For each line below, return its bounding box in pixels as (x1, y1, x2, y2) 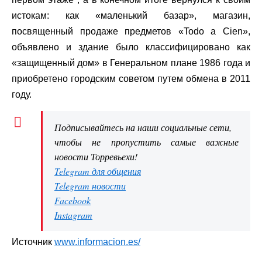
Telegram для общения (54, 164, 141, 177)
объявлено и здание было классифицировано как (12, 42, 250, 52)
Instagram (54, 208, 92, 221)
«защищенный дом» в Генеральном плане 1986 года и (12, 57, 250, 68)
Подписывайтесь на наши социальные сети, (54, 120, 235, 133)
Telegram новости (54, 179, 126, 192)
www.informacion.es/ (54, 236, 140, 247)
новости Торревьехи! (54, 150, 143, 163)
